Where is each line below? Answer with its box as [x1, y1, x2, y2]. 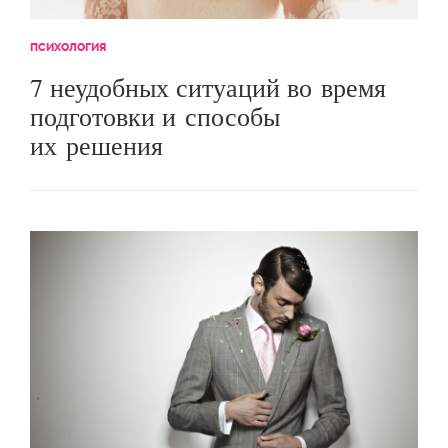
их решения [30, 128, 163, 163]
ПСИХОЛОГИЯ [30, 40, 106, 55]
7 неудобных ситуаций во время [30, 70, 386, 105]
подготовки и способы [30, 99, 280, 134]
